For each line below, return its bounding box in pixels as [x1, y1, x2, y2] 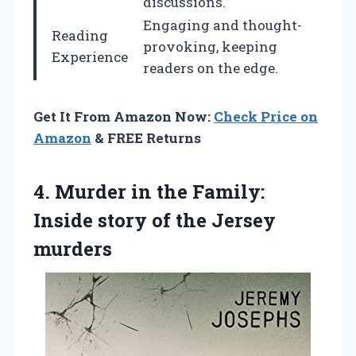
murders [33, 235, 112, 261]
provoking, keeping [143, 37, 277, 56]
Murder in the [55, 178, 188, 204]
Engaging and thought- [143, 15, 302, 34]
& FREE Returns [91, 128, 201, 147]
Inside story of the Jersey [33, 207, 276, 233]
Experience [52, 47, 128, 66]
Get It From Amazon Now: [33, 106, 214, 126]
